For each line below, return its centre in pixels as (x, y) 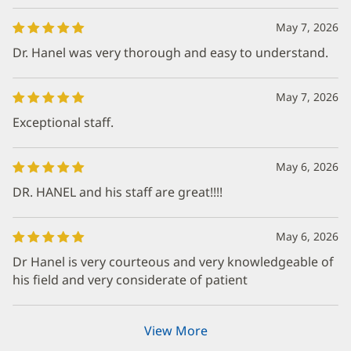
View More (175, 331)
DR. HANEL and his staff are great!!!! (118, 192)
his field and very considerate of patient (130, 280)
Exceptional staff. (63, 122)
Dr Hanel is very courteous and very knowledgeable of (173, 262)
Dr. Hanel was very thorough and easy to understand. (170, 52)
